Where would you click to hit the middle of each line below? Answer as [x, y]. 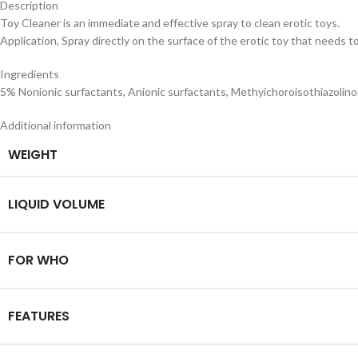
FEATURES [39, 316]
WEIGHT [33, 155]
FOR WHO [38, 260]
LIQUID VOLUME [56, 204]
